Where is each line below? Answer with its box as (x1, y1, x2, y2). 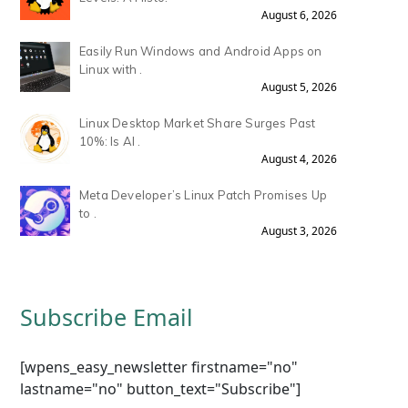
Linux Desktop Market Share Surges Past (79, 116, 316, 131)
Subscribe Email (20, 301, 193, 333)
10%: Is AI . (79, 134, 141, 149)
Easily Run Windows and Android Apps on (79, 44, 322, 59)
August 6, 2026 (260, 7, 337, 24)
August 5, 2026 (260, 79, 337, 96)
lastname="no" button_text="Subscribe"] (20, 379, 301, 400)
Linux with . (79, 62, 143, 77)
